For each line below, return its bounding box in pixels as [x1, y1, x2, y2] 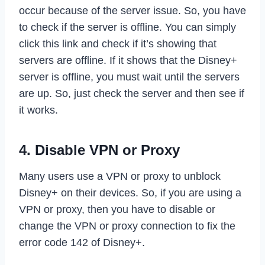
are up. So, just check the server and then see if [19, 87, 244, 99]
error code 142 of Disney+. [19, 236, 145, 248]
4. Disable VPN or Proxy [19, 141, 180, 158]
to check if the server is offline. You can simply [19, 21, 236, 33]
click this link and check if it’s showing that [19, 37, 216, 50]
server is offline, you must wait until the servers [19, 70, 240, 83]
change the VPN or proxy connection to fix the [19, 219, 235, 232]
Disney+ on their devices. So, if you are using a [19, 186, 241, 199]
